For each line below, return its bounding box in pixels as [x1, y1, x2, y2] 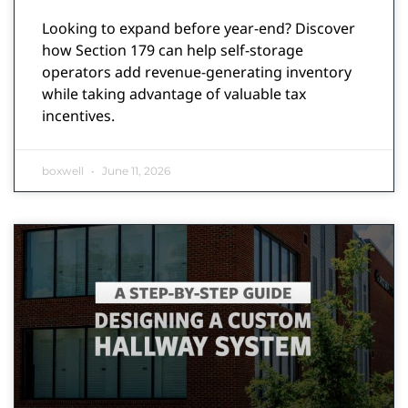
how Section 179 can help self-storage [42, 39, 303, 60]
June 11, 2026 [99, 163, 170, 178]
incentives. [42, 105, 115, 126]
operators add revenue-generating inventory [42, 61, 352, 82]
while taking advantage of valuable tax [42, 83, 306, 104]
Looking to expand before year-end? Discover [42, 17, 355, 38]
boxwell [42, 163, 87, 178]
